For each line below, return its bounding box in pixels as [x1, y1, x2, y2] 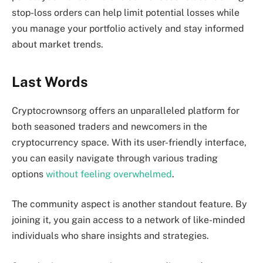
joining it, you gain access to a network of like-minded [12, 214, 245, 226]
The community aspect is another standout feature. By [12, 198, 247, 210]
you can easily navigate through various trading [12, 152, 218, 164]
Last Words [12, 73, 88, 90]
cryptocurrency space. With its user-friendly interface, [12, 136, 247, 148]
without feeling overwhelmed [46, 168, 172, 180]
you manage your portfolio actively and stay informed [12, 23, 244, 35]
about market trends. [12, 39, 103, 50]
